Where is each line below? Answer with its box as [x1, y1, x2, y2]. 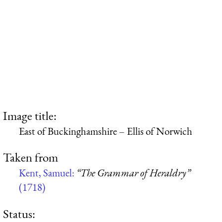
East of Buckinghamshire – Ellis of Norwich [19, 124, 192, 138]
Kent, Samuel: [19, 166, 76, 180]
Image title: [3, 107, 56, 123]
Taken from [3, 149, 58, 166]
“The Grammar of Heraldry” [76, 166, 190, 180]
